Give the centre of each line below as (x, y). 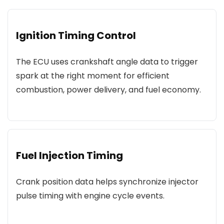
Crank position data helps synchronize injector (107, 182)
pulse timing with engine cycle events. (90, 196)
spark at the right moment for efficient (93, 76)
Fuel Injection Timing (69, 155)
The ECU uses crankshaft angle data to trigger (107, 62)
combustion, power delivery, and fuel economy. (108, 90)
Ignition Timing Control (76, 35)
